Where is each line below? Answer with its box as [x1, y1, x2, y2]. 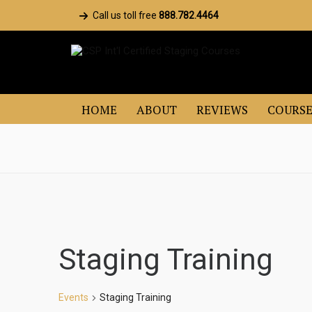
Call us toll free [93, 9, 159, 21]
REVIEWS [196, 102, 248, 118]
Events [58, 292, 88, 303]
